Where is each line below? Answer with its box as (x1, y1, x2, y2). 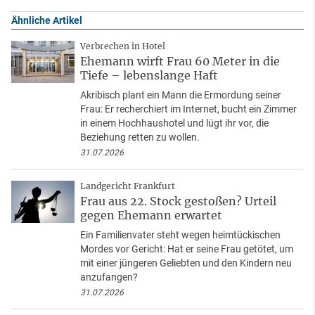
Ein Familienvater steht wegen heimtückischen (80, 229, 281, 241)
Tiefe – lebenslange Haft (80, 68, 218, 83)
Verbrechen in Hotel (80, 41, 165, 52)
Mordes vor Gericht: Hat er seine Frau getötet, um (80, 243, 293, 255)
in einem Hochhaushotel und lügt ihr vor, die (80, 117, 269, 129)
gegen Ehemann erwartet (80, 208, 222, 223)
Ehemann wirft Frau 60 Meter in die (80, 54, 280, 69)
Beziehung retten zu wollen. (80, 131, 200, 143)
